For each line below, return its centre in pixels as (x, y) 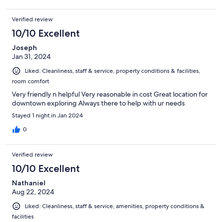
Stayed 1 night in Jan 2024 (47, 115)
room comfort (30, 81)
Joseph (25, 47)
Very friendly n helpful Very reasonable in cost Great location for (110, 94)
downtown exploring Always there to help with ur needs (98, 103)
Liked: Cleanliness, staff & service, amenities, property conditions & (115, 206)
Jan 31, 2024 (31, 56)
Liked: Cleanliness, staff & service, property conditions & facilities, (112, 71)
